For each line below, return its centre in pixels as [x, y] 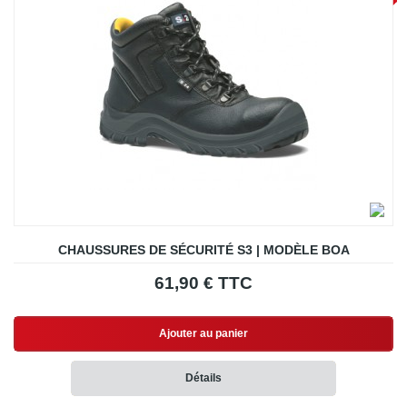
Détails [203, 378]
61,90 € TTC [203, 283]
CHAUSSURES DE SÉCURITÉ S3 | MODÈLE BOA [203, 250]
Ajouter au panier [203, 334]
